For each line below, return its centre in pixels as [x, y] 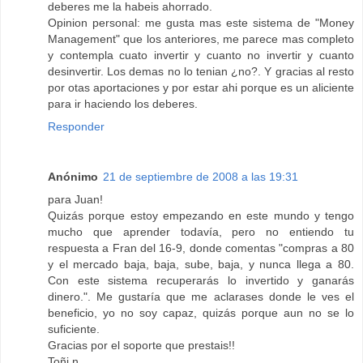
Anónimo [73, 177]
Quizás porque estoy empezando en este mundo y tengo [201, 216]
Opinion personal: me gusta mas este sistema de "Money [201, 23]
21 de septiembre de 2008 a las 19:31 [201, 177]
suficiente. [74, 329]
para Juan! [75, 200]
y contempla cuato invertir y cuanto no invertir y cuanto [201, 56]
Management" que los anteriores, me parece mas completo [201, 39]
